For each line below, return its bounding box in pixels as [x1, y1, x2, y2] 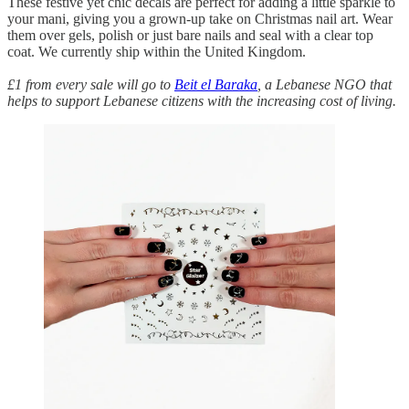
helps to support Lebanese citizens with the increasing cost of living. [7, 93, 396, 110]
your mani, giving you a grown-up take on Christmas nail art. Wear [7, 11, 393, 27]
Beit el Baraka [174, 77, 257, 93]
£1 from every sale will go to [7, 77, 174, 93]
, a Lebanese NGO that [257, 77, 392, 93]
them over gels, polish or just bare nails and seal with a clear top [7, 27, 373, 44]
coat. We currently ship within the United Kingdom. [7, 44, 306, 60]
